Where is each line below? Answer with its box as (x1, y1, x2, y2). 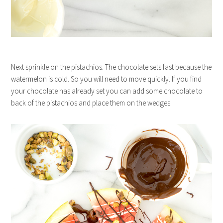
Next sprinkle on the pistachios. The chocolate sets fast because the (11, 62, 212, 72)
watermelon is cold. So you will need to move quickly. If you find (11, 74, 202, 84)
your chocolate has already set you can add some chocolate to (11, 86, 203, 96)
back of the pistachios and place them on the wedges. (11, 98, 172, 108)
